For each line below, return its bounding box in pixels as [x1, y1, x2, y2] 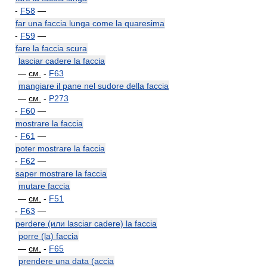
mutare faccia [18, 181, 70, 191]
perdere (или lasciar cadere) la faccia [15, 219, 157, 228]
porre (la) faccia [18, 231, 78, 241]
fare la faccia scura [15, 44, 87, 53]
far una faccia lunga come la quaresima [15, 18, 164, 28]
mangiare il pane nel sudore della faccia [18, 81, 169, 91]
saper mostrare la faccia [15, 169, 107, 178]
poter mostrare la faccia [15, 144, 105, 153]
